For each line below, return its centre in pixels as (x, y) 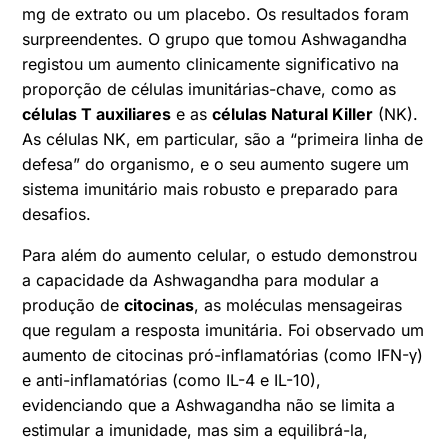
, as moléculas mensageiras (298, 304)
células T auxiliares (97, 113)
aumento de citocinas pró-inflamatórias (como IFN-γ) (223, 354)
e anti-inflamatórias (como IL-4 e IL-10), (172, 379)
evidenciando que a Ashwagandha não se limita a (209, 404)
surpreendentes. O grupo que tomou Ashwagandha (215, 38)
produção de (73, 304)
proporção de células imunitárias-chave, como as (209, 88)
